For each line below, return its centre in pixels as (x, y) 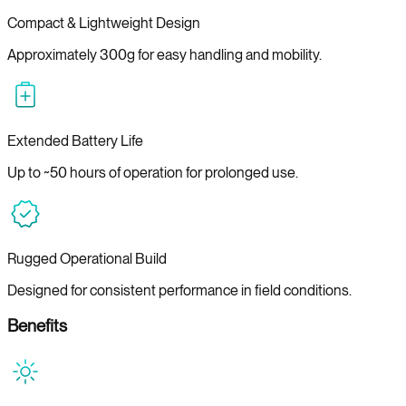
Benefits (37, 326)
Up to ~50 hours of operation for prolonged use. (153, 172)
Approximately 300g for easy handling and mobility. (164, 54)
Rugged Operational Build (87, 258)
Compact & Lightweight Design (104, 23)
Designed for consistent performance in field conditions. (179, 290)
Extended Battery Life (75, 140)
